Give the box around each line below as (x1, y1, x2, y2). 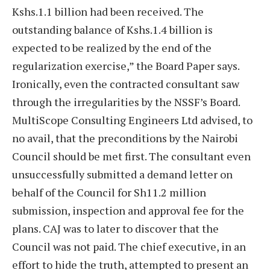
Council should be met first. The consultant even (12, 148, 251, 163)
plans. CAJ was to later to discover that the (12, 221, 219, 236)
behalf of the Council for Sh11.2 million (12, 184, 206, 199)
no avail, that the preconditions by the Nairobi (12, 130, 238, 145)
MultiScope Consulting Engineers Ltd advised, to (12, 112, 253, 127)
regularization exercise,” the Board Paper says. (12, 58, 239, 73)
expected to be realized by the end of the (12, 40, 212, 55)
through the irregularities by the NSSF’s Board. (12, 94, 240, 109)
